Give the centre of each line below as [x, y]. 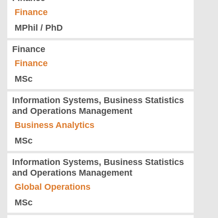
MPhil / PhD [39, 28]
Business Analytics [54, 125]
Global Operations [53, 187]
